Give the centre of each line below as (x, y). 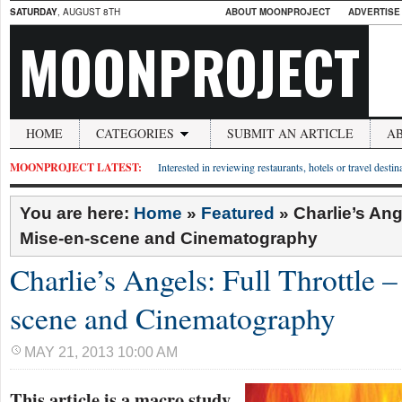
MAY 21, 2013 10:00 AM (101, 352)
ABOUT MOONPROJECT (278, 12)
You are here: (77, 213)
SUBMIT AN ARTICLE (290, 133)
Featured (238, 213)
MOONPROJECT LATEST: (76, 167)
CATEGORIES (135, 133)
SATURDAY (34, 12)
